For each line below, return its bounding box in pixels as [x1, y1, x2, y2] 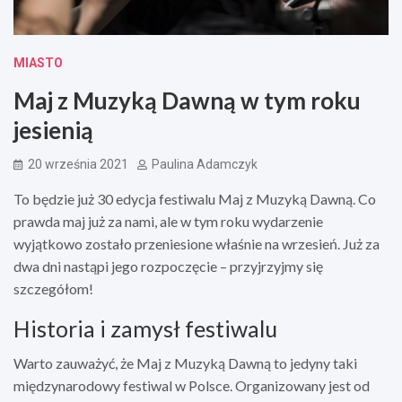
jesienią [13, 115, 93, 144]
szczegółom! [13, 279, 93, 297]
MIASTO [13, 55, 63, 70]
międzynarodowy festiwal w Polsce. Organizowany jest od [13, 376, 370, 394]
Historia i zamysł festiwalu [13, 314, 277, 342]
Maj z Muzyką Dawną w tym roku [13, 85, 361, 115]
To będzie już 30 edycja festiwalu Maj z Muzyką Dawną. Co [13, 189, 376, 207]
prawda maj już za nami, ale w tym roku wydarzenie [13, 212, 323, 230]
